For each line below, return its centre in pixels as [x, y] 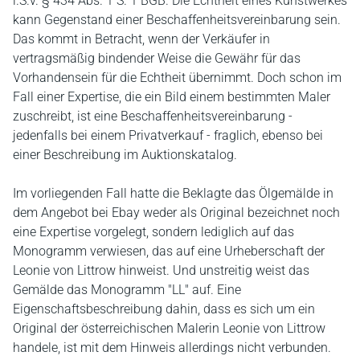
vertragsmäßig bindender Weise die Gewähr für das [157, 58]
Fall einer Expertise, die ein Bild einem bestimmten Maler [172, 97]
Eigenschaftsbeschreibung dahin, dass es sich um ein [164, 309]
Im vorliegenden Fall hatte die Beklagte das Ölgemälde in [173, 193]
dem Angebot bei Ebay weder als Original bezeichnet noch [176, 213]
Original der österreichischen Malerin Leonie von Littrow [169, 328]
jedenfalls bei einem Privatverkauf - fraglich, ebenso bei [168, 135]
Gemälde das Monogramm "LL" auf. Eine [127, 290]
